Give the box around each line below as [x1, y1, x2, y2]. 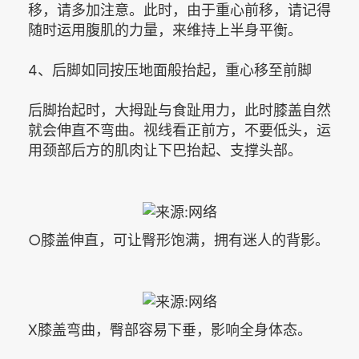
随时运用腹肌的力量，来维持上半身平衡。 [28, 22, 302, 39]
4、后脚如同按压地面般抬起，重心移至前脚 [28, 62, 312, 79]
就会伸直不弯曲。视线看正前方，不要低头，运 [28, 122, 331, 139]
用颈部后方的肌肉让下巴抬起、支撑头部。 [28, 142, 302, 159]
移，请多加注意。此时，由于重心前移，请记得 [28, 2, 331, 19]
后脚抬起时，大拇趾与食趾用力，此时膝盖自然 [28, 102, 331, 119]
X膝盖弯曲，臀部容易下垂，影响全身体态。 [28, 321, 312, 338]
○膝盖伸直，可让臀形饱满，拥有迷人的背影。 [28, 231, 329, 248]
